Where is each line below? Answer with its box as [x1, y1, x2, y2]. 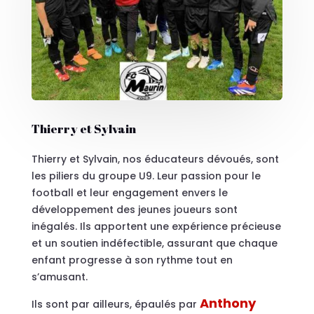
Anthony [199, 294, 256, 312]
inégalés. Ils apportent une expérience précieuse [31, 219, 281, 233]
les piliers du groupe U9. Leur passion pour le [31, 168, 261, 183]
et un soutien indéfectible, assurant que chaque [31, 235, 278, 250]
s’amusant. [31, 269, 88, 284]
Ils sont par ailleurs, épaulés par [31, 296, 200, 311]
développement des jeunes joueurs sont [31, 202, 238, 217]
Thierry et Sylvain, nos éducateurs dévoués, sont [31, 151, 279, 166]
